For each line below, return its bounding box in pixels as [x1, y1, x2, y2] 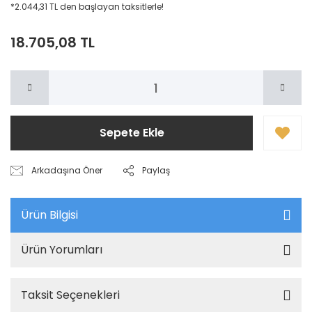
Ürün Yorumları [21, 242, 102, 258]
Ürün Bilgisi [21, 207, 78, 223]
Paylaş [142, 164, 171, 176]
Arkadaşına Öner [31, 164, 103, 176]
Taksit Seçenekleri [21, 287, 120, 303]
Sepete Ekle [99, 125, 164, 141]
